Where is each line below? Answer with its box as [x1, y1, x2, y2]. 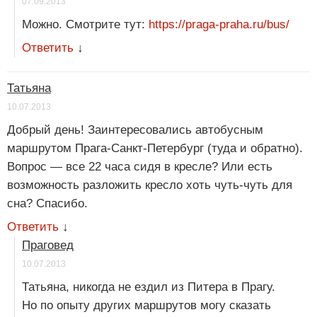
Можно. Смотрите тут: [22, 18, 149, 32]
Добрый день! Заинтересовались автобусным [7, 123, 263, 137]
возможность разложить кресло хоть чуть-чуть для [7, 178, 292, 192]
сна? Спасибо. [7, 197, 88, 211]
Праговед [22, 238, 74, 253]
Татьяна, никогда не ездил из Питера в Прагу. [22, 280, 275, 294]
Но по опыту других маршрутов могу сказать [22, 299, 271, 313]
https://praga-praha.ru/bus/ [149, 18, 289, 32]
